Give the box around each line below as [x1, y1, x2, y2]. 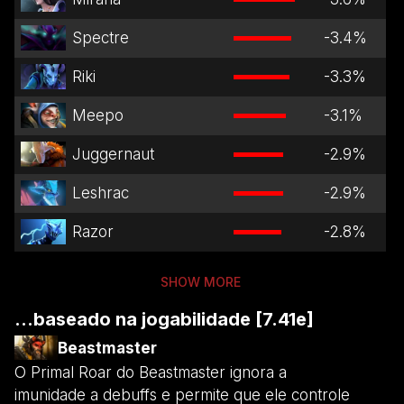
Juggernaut [71, 144, 154, 163]
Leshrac [71, 183, 129, 202]
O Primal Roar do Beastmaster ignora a [14, 363, 287, 381]
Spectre [71, 28, 129, 47]
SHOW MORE [160, 273, 241, 289]
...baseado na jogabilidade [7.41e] [14, 308, 314, 330]
